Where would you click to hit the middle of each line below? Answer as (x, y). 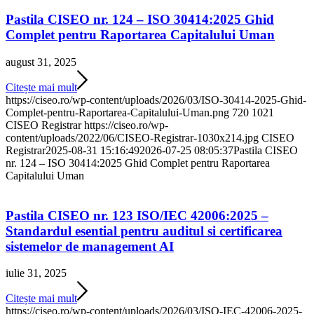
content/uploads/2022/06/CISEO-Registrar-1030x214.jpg (132, 137)
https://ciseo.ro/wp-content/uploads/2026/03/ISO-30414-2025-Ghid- (156, 100)
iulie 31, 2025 (36, 273)
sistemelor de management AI (90, 246)
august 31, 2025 (41, 62)
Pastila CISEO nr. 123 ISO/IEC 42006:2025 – (137, 215)
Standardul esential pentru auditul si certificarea (144, 231)
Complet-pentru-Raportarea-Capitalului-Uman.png (117, 112)
